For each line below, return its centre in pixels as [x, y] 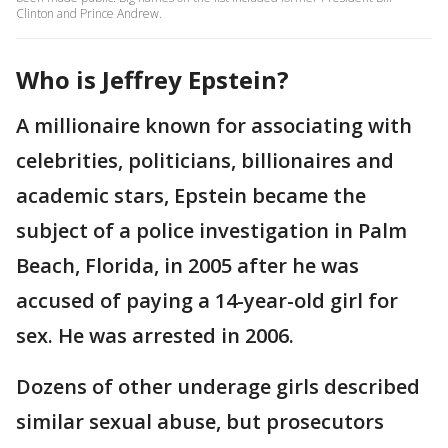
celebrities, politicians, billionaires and [205, 160]
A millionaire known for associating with [214, 125]
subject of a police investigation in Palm [211, 230]
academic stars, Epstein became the [191, 195]
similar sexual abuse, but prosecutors [200, 421]
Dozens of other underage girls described [218, 386]
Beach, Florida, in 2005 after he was [187, 265]
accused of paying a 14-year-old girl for [207, 300]
